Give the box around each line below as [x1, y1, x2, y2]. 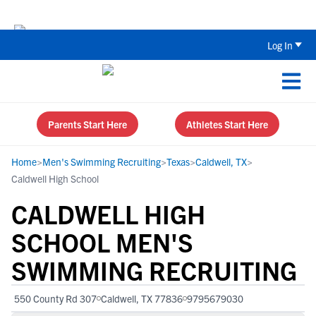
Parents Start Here [48, 118, 127, 130]
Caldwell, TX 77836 [101, 292, 183, 305]
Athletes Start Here [186, 118, 268, 130]
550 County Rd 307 [14, 292, 97, 305]
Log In [267, 38, 293, 51]
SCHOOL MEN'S [11, 226, 193, 257]
